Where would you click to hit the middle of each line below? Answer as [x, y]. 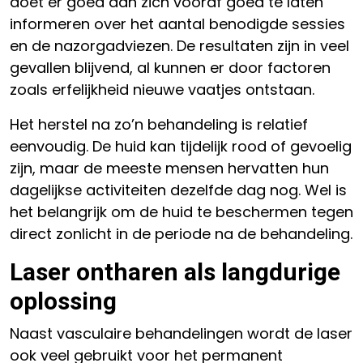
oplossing [63, 301]
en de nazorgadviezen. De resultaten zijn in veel [179, 46]
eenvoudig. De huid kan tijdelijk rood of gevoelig [181, 146]
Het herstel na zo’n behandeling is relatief [159, 124]
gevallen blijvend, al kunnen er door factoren [170, 68]
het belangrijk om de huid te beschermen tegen [181, 212]
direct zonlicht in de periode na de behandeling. [181, 234]
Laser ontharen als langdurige [175, 272]
